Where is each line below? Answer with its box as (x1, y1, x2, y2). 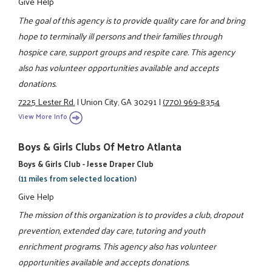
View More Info (18, 110, 68, 123)
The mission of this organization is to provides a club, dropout (18, 206, 244, 222)
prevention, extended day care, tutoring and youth (18, 222, 206, 238)
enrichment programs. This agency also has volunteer (18, 237, 217, 254)
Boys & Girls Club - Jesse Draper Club (18, 157, 154, 171)
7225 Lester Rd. (18, 93, 75, 109)
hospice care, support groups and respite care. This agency (18, 43, 236, 59)
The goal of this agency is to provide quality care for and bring (18, 12, 246, 28)
